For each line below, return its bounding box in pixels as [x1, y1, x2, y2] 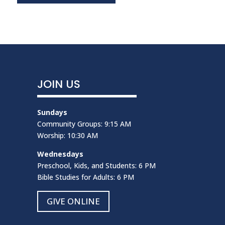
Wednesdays [37, 149, 83, 159]
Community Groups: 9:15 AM [37, 119, 131, 129]
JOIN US [37, 76, 80, 92]
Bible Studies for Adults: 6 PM [37, 172, 134, 182]
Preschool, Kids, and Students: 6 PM [37, 160, 156, 170]
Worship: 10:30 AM [37, 130, 98, 140]
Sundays [37, 107, 67, 117]
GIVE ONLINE [46, 195, 100, 207]
